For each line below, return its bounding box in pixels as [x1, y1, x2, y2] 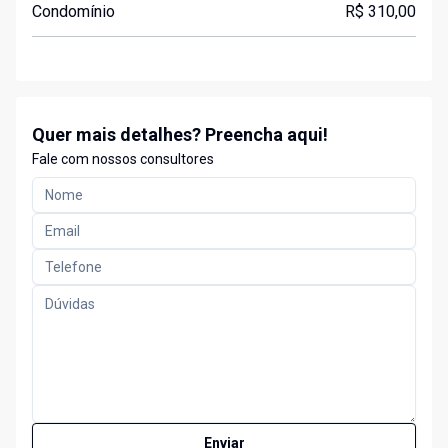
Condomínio [32, 2, 115, 22]
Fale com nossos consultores [32, 151, 214, 168]
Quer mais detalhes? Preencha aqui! [32, 124, 328, 146]
